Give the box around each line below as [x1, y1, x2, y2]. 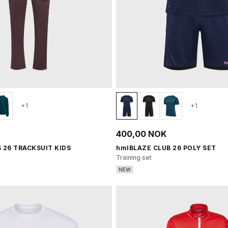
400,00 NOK [116, 129, 166, 139]
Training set [116, 154, 152, 161]
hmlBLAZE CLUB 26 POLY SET [116, 144, 216, 152]
